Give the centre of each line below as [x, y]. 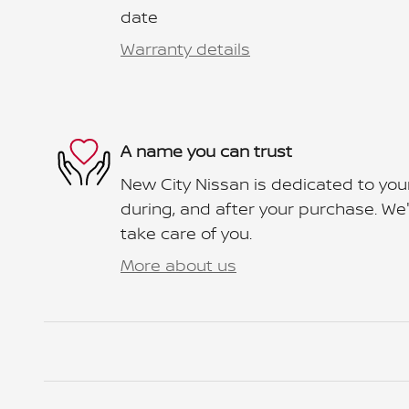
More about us [178, 265]
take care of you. [186, 233]
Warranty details [185, 48]
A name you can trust [206, 151]
